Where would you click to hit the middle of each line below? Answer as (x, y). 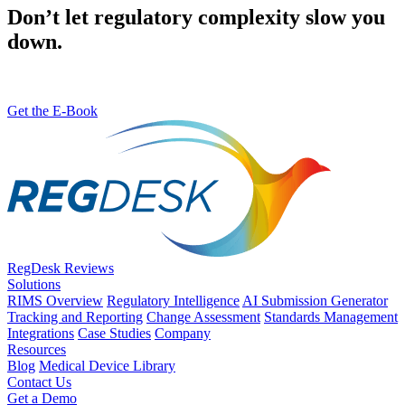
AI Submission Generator (315, 300)
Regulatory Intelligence (173, 300)
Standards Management (331, 316)
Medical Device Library (107, 365)
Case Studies (114, 333)
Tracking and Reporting (75, 316)
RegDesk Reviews (61, 268)
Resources (37, 349)
